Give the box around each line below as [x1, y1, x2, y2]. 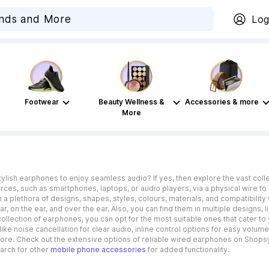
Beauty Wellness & [98, 97, 165, 106]
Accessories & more [184, 97, 259, 106]
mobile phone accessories [50, 245, 146, 254]
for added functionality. [146, 245, 231, 254]
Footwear [24, 97, 59, 106]
